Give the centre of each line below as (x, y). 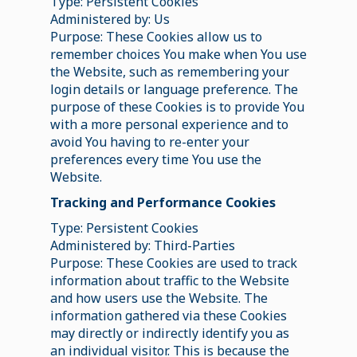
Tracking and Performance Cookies (163, 202)
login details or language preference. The (174, 89)
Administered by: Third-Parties (142, 245)
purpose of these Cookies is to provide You (177, 106)
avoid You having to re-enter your (149, 141)
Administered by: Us (110, 19)
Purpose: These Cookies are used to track (173, 263)
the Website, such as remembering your (169, 71)
